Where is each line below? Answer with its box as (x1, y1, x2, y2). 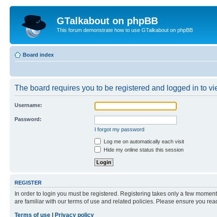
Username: (15, 102, 42, 108)
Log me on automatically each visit (102, 138, 184, 144)
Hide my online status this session (102, 146, 184, 153)
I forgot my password (94, 126, 144, 132)
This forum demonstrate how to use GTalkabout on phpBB (57, 27, 193, 33)
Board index (23, 51, 54, 58)
